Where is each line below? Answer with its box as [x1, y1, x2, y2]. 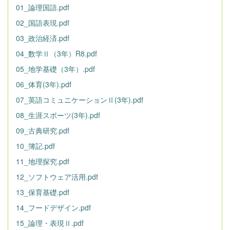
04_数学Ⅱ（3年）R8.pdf [16, 48, 97, 59]
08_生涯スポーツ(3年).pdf [16, 110, 100, 120]
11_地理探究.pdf [16, 156, 69, 166]
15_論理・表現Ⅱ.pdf [16, 218, 84, 228]
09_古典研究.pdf [16, 125, 69, 136]
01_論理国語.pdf [16, 2, 69, 12]
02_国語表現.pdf [16, 17, 69, 28]
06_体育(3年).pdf [16, 79, 71, 89]
